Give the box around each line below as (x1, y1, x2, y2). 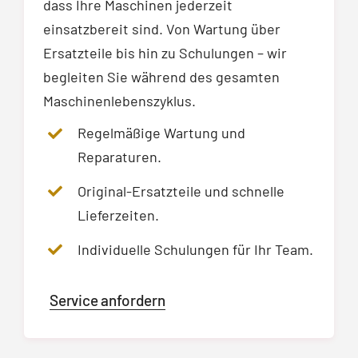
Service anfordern (50, 290, 165, 309)
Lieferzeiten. (78, 206, 160, 225)
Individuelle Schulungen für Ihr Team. (78, 240, 314, 258)
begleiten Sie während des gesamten (43, 68, 280, 86)
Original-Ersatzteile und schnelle (78, 182, 285, 201)
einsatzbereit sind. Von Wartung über (43, 20, 280, 38)
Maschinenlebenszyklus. (43, 92, 196, 110)
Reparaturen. (78, 148, 162, 166)
